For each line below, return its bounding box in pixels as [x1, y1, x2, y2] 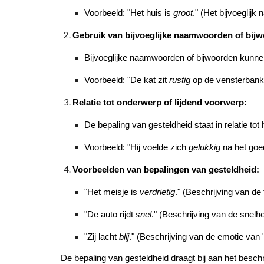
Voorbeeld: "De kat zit [84, 75, 169, 85]
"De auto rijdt [84, 210, 136, 219]
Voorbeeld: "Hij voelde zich [84, 143, 189, 152]
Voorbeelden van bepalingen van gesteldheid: [72, 165, 259, 174]
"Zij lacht [84, 232, 119, 242]
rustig [169, 75, 190, 85]
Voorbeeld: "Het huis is [84, 8, 173, 18]
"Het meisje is [84, 187, 140, 197]
